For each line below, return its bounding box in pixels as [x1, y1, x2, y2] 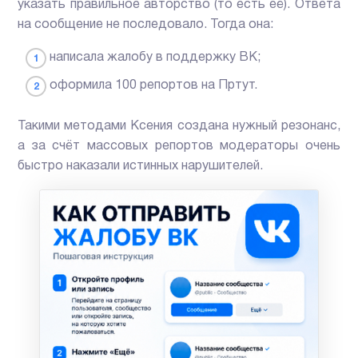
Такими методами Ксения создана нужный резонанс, [18, 121, 340, 133]
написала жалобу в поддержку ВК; [50, 52, 261, 64]
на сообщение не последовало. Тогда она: [18, 19, 274, 31]
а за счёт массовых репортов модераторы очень [18, 141, 340, 153]
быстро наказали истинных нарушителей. [18, 161, 264, 173]
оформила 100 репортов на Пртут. [50, 80, 258, 92]
